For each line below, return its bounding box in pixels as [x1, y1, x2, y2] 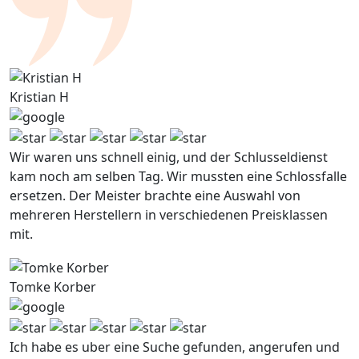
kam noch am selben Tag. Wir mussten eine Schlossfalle [10, 167, 347, 185]
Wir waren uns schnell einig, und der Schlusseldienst [10, 148, 328, 166]
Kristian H [10, 87, 69, 106]
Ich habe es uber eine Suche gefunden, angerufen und [10, 338, 340, 357]
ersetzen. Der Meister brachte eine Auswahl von [10, 187, 301, 204]
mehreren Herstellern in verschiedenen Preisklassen [10, 206, 328, 224]
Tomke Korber [10, 277, 96, 296]
